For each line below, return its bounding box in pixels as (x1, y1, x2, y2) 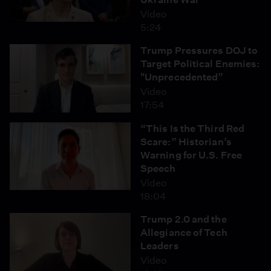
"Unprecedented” (140, 71, 224, 83)
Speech (140, 162, 176, 174)
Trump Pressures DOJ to (140, 45, 258, 56)
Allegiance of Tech (140, 226, 227, 238)
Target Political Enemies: (140, 58, 260, 70)
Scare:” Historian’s (140, 135, 232, 148)
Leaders (140, 240, 179, 252)
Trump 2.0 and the (140, 213, 227, 225)
